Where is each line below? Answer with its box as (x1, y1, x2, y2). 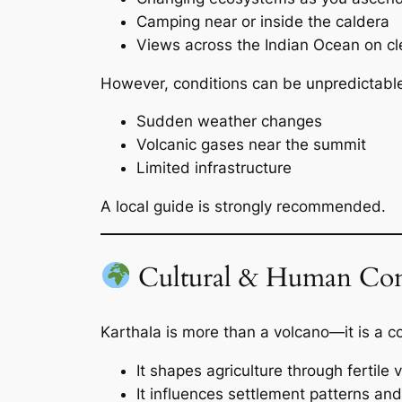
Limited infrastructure (136, 159, 292, 178)
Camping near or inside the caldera (136, 12, 389, 31)
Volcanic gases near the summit (136, 135, 366, 154)
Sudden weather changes (136, 112, 322, 131)
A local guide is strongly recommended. (100, 197, 386, 216)
